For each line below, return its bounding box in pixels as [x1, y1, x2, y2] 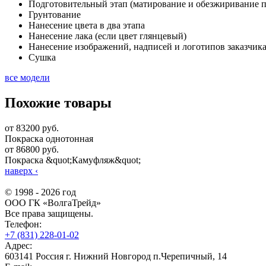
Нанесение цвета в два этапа [28, 20, 145, 30]
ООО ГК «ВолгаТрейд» [5, 197, 101, 208]
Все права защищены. [5, 208, 93, 218]
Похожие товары [5, 94, 112, 110]
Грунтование [28, 9, 81, 20]
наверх [5, 165, 33, 176]
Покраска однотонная [5, 133, 93, 144]
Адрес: [5, 240, 32, 251]
